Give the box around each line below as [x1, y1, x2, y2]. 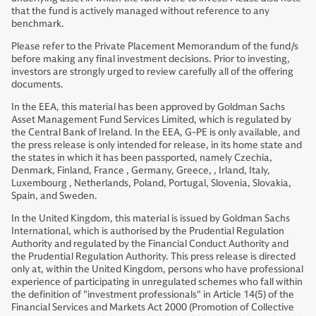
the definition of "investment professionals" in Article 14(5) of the [11, 288, 294, 300]
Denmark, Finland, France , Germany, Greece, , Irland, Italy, [11, 164, 270, 176]
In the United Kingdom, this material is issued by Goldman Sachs [11, 212, 290, 224]
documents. [11, 78, 63, 90]
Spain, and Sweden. [11, 190, 102, 202]
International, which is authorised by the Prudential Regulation [11, 225, 284, 237]
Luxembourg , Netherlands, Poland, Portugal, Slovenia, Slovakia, [11, 177, 291, 189]
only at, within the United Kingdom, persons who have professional [11, 263, 303, 275]
